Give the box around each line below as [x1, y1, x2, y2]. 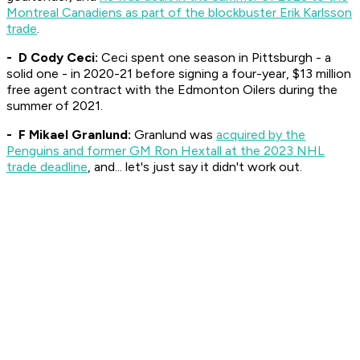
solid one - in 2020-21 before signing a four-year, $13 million [6, 66, 351, 82]
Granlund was [131, 127, 216, 143]
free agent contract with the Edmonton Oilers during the [6, 82, 337, 98]
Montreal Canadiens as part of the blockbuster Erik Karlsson [6, 5, 352, 21]
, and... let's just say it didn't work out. [88, 159, 305, 175]
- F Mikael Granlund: [6, 127, 131, 143]
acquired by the [216, 127, 305, 143]
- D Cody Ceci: [6, 50, 101, 66]
